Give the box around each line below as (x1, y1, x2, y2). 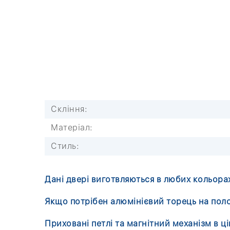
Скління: (51, 104, 87, 114)
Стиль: (51, 141, 79, 151)
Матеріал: (51, 122, 93, 132)
